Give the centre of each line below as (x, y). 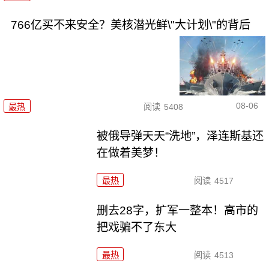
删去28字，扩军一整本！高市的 (178, 211)
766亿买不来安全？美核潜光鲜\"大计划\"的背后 (130, 25)
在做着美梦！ (131, 153)
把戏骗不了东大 (137, 228)
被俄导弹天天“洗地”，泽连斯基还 (180, 136)
